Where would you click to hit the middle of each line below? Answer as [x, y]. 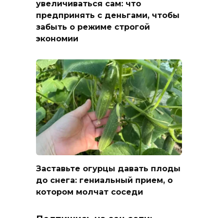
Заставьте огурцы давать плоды [108, 169]
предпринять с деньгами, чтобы [108, 16]
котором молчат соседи [90, 192]
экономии [57, 39]
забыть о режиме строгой [93, 27]
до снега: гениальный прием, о [104, 181]
